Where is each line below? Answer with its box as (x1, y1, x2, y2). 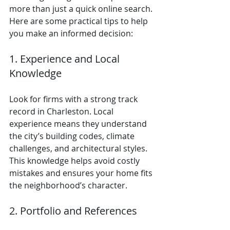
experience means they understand (9, 118, 149, 129)
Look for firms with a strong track (9, 93, 140, 105)
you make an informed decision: (9, 27, 133, 39)
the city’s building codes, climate (9, 130, 137, 142)
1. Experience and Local (9, 51, 122, 66)
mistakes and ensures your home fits (9, 167, 155, 179)
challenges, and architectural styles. (9, 142, 149, 154)
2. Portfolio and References (9, 203, 137, 218)
